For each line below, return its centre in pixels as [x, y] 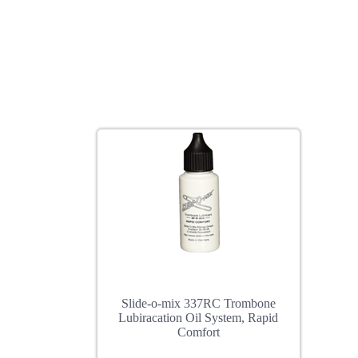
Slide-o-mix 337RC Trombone [198, 304]
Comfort [198, 332]
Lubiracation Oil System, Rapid [199, 318]
